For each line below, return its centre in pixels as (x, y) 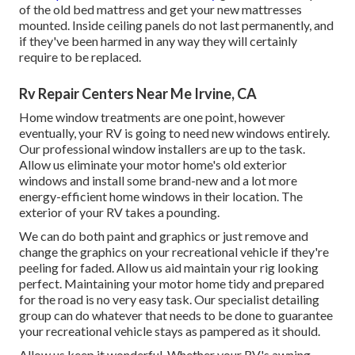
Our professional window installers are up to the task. (162, 148)
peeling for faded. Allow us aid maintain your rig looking (169, 267)
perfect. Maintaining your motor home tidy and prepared (172, 283)
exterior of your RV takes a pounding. (119, 212)
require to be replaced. (80, 56)
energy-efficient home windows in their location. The (161, 196)
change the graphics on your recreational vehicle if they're (174, 251)
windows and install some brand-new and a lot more (158, 180)
